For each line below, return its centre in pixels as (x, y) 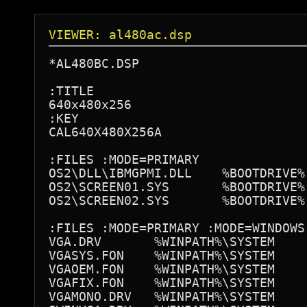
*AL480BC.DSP (94, 63)
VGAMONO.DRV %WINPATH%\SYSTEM (162, 296)
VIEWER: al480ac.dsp (120, 35)
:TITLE (71, 91)
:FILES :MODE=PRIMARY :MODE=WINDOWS (177, 228)
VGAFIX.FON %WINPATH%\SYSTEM (162, 283)
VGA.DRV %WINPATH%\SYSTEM (162, 242)
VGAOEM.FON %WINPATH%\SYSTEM (162, 269)
